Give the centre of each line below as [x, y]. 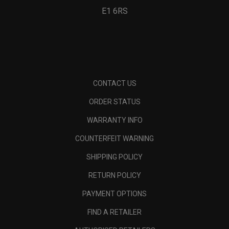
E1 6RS [114, 11]
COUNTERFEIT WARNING [114, 138]
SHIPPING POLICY [114, 157]
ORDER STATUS [114, 101]
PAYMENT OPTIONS [114, 193]
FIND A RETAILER [114, 212]
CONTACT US [114, 83]
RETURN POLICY [114, 175]
